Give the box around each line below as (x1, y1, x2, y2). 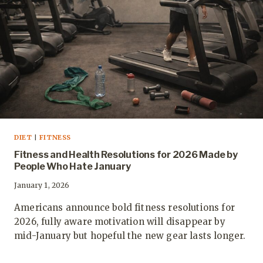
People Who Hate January (14, 161, 131, 173)
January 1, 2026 (14, 181, 70, 190)
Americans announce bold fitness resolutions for (14, 202, 235, 214)
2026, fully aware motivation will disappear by (14, 216, 225, 228)
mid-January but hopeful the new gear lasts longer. (14, 230, 246, 242)
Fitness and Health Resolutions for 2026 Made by (14, 149, 238, 161)
